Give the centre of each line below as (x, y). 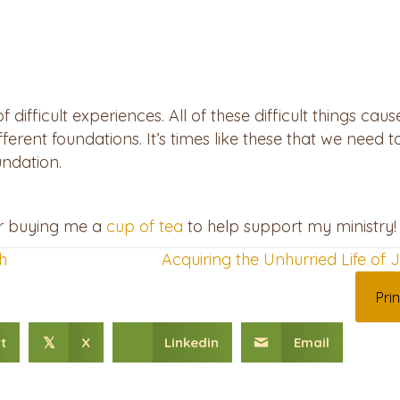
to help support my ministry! (290, 227)
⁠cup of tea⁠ (145, 227)
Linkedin (192, 343)
